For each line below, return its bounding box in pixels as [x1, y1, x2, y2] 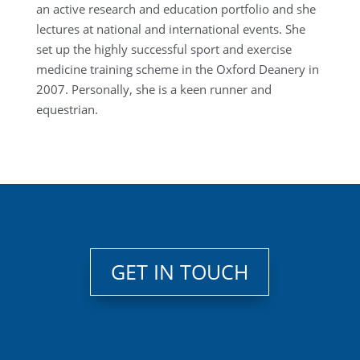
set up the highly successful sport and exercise [35, 40, 292, 57]
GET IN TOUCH [111, 258, 249, 286]
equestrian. [35, 100, 98, 117]
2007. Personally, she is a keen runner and [35, 80, 272, 97]
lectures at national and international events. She [35, 20, 305, 37]
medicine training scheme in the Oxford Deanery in [35, 60, 319, 77]
